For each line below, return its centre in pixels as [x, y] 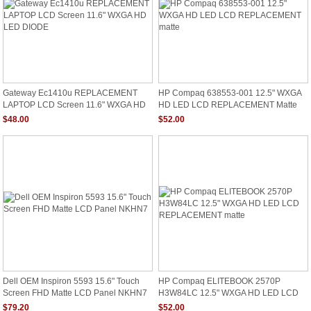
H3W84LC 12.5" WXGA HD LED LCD [228, 292]
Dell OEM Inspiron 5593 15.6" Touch [71, 281]
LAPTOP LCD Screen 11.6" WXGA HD [74, 104]
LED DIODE [25, 115]
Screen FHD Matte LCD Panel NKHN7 [75, 292]
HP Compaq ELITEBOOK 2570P [219, 281]
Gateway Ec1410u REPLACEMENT [70, 93]
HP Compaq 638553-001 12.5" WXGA [230, 93]
